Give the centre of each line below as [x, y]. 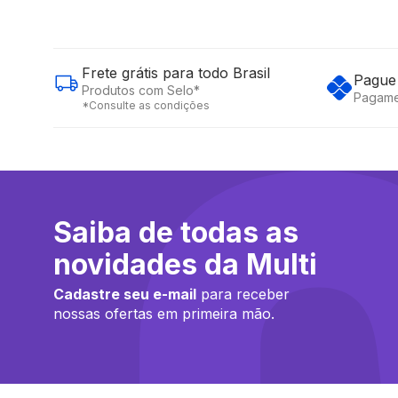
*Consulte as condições [146, 105]
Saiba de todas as [176, 232]
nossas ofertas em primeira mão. [164, 314]
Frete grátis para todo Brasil [176, 73]
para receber [243, 294]
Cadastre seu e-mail [125, 294]
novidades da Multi [185, 264]
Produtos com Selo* [141, 90]
